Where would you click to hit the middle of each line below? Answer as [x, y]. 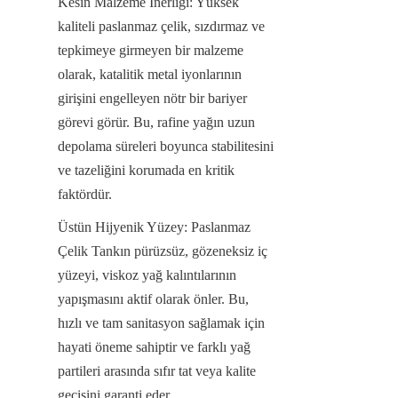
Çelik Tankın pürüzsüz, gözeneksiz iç [163, 251]
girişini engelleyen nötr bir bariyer [152, 98]
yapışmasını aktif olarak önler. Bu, [153, 298]
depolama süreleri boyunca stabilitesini [166, 146]
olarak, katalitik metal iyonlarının [150, 74]
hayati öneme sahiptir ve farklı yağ [154, 346]
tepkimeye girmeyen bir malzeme [151, 50]
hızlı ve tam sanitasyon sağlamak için [161, 322]
